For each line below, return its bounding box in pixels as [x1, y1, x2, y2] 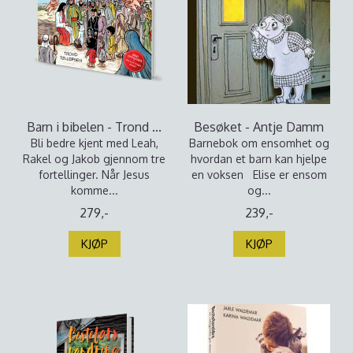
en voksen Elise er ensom [191, 168, 327, 181]
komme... [70, 184, 118, 197]
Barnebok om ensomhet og [188, 136, 329, 150]
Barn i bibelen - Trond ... [27, 119, 162, 135]
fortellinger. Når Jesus [39, 168, 150, 181]
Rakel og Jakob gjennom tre [23, 152, 165, 165]
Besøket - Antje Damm [194, 119, 324, 135]
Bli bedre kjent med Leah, [30, 136, 158, 150]
